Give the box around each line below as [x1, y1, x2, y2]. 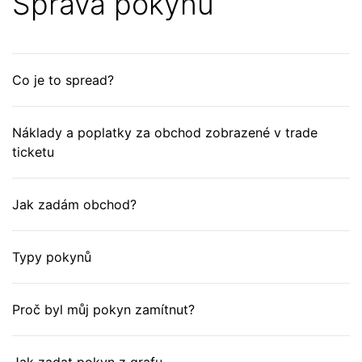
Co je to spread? [12, 72, 114, 88]
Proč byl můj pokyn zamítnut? [12, 301, 195, 318]
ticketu [12, 144, 54, 160]
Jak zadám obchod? [12, 196, 137, 213]
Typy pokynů [12, 249, 91, 265]
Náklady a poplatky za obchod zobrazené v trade [12, 124, 318, 141]
